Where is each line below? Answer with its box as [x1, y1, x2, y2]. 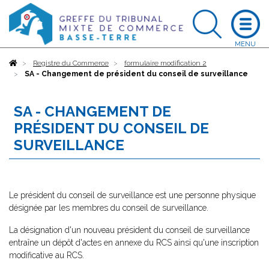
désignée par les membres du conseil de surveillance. [9, 203, 208, 213]
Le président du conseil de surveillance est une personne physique [9, 190, 256, 200]
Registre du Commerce [33, 59, 109, 67]
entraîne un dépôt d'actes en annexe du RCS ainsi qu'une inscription [9, 238, 259, 247]
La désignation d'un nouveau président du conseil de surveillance [9, 225, 250, 235]
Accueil [17, 59, 42, 67]
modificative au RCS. [9, 250, 84, 260]
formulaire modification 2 [124, 59, 207, 67]
